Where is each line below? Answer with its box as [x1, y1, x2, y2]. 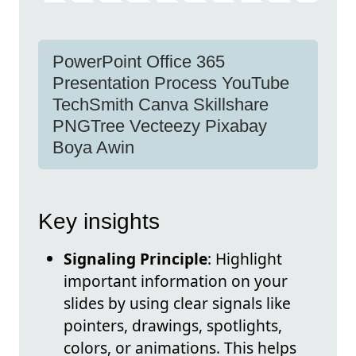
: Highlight [207, 248, 282, 270]
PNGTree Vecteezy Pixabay [52, 116, 267, 136]
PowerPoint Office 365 [52, 52, 225, 72]
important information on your [64, 270, 288, 292]
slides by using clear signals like [64, 292, 291, 315]
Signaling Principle [64, 248, 207, 270]
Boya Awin [52, 137, 134, 157]
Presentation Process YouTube [52, 73, 289, 93]
